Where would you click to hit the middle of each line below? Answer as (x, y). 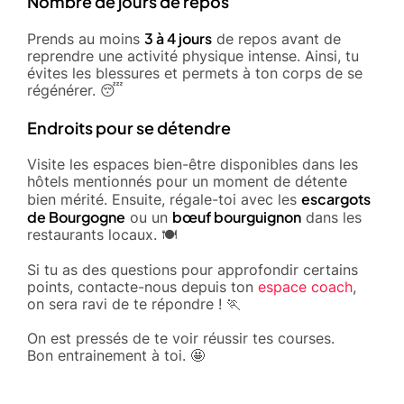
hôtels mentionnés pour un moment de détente (187, 181)
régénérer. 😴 (75, 90)
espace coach (305, 286)
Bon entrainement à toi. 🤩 (116, 355)
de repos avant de (276, 38)
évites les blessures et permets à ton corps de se (195, 73)
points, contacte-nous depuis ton (142, 286)
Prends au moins (86, 38)
